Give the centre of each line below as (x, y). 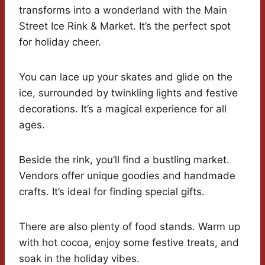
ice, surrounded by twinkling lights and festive (128, 93)
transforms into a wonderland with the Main (123, 10)
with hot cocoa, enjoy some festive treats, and (129, 243)
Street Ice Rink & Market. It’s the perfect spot (125, 26)
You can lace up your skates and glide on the (126, 77)
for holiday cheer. (60, 42)
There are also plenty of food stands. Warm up (130, 227)
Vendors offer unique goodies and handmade (127, 176)
